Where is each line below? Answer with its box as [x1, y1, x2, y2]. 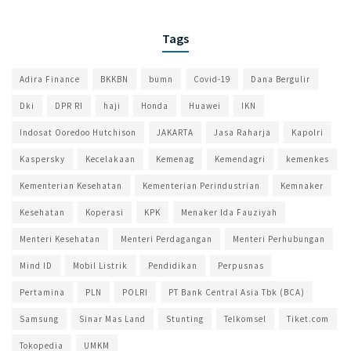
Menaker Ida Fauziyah [181, 206, 277, 218]
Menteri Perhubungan [233, 233, 325, 244]
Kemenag [156, 153, 194, 165]
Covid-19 [194, 73, 230, 85]
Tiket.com [287, 313, 329, 324]
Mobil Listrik [73, 259, 128, 271]
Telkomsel [224, 313, 266, 324]
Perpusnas [218, 259, 264, 271]
